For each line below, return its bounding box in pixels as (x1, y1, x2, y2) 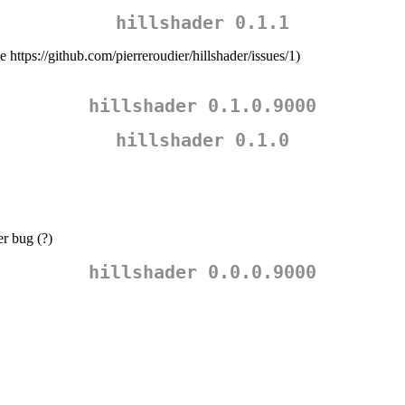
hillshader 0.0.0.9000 (89, 260, 316, 283)
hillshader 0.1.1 (116, 12, 289, 34)
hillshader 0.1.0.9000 (89, 95, 316, 118)
